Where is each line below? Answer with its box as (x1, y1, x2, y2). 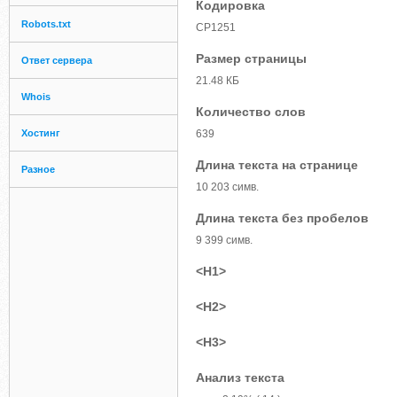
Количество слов (196, 105, 306, 119)
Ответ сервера (21, 55, 92, 66)
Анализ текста (196, 370, 284, 385)
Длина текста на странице (196, 158, 358, 172)
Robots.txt (21, 19, 71, 29)
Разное (21, 164, 55, 175)
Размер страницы (196, 51, 307, 66)
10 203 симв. (196, 181, 259, 193)
